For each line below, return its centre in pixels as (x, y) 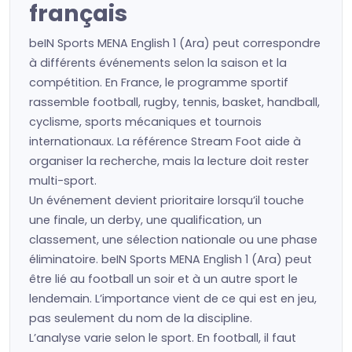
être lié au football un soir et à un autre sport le (163, 279)
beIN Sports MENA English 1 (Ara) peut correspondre (175, 43)
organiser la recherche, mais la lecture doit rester (169, 161)
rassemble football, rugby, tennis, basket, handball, (174, 102)
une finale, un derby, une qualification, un (145, 220)
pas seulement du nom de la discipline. (141, 318)
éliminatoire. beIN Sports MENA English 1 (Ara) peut (170, 259)
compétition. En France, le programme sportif (159, 82)
